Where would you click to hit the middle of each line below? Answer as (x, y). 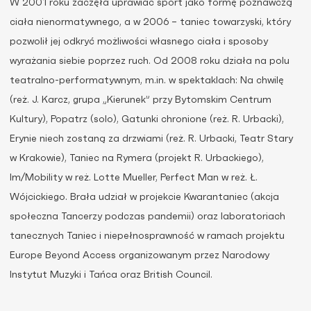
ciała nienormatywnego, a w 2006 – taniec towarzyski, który (150, 23)
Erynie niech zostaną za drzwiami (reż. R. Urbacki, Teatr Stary (151, 139)
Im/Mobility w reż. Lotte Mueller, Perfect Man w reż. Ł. (134, 178)
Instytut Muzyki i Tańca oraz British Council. (111, 275)
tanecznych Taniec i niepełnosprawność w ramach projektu (147, 236)
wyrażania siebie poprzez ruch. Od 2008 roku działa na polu (150, 61)
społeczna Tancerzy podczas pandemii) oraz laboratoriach (148, 217)
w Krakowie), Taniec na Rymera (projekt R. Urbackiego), (137, 159)
